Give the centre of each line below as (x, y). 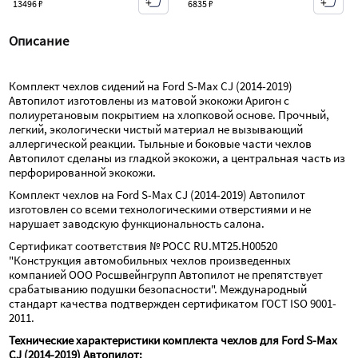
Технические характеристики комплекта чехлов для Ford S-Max (173, 340)
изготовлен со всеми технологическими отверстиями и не (160, 209)
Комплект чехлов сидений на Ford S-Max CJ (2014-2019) (151, 86)
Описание (39, 42)
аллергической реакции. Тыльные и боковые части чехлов (161, 144)
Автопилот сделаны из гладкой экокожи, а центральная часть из (177, 158)
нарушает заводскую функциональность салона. (137, 224)
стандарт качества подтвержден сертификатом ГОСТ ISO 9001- (173, 304)
